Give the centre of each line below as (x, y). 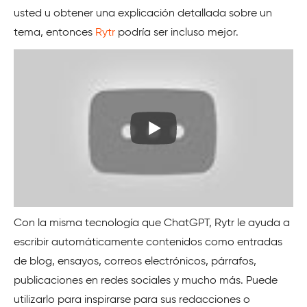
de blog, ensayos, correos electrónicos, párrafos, (135, 261)
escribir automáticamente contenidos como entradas (148, 242)
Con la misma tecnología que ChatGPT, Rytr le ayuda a (152, 223)
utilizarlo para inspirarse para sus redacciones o (132, 300)
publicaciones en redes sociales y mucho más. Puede (146, 281)
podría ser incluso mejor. (177, 33)
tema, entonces (54, 33)
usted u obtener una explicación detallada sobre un (143, 14)
